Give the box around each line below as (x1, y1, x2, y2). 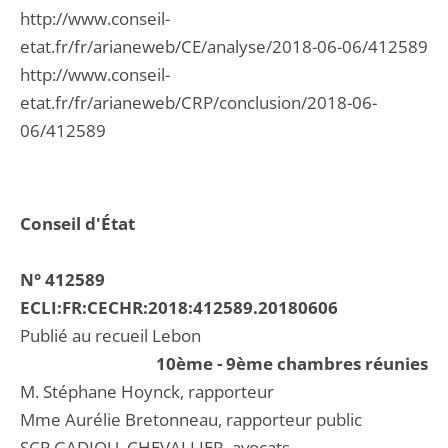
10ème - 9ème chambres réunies (156, 352, 428, 375)
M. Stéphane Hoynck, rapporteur (20, 380, 274, 403)
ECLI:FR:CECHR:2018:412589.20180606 (20, 296, 338, 319)
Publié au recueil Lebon (20, 324, 201, 347)
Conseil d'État (20, 212, 135, 235)
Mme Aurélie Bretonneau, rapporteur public (20, 408, 362, 431)
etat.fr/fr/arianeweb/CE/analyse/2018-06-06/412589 (20, 35, 428, 58)
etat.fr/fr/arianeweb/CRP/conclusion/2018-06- (20, 91, 377, 114)
